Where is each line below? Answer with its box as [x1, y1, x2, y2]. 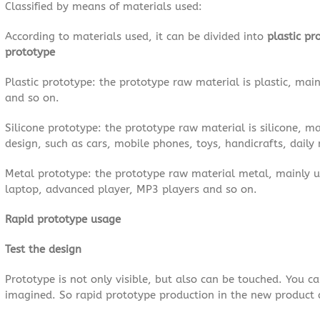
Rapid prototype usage [5, 212, 121, 226]
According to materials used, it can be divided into [5, 29, 267, 43]
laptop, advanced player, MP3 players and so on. [5, 182, 257, 196]
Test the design [5, 242, 81, 256]
